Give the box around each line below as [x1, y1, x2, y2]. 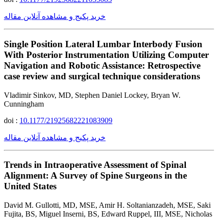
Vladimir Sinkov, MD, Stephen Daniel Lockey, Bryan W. [4, 91, 181, 99]
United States [4, 181, 56, 192]
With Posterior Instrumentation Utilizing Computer [4, 49, 209, 60]
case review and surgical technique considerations [4, 71, 200, 81]
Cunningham [4, 99, 44, 108]
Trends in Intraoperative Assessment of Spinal [4, 160, 186, 170]
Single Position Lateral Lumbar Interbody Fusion [4, 38, 202, 49]
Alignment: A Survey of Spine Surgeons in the [4, 170, 187, 181]
